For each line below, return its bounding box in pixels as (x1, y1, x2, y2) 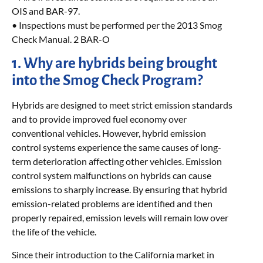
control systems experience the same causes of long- (12, 141, 221, 153)
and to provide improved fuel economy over (12, 113, 187, 125)
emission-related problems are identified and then (12, 198, 213, 210)
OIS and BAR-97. (12, 5, 80, 16)
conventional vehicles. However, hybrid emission (12, 127, 206, 139)
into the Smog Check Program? (12, 72, 203, 89)
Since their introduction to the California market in (12, 248, 214, 260)
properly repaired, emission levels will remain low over (12, 212, 228, 224)
